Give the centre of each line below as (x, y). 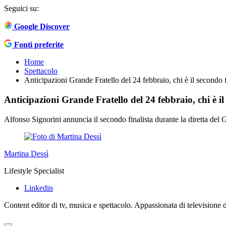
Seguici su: (21, 9)
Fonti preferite (39, 45)
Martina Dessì (26, 153)
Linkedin (39, 188)
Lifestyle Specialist (34, 171)
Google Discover (42, 27)
